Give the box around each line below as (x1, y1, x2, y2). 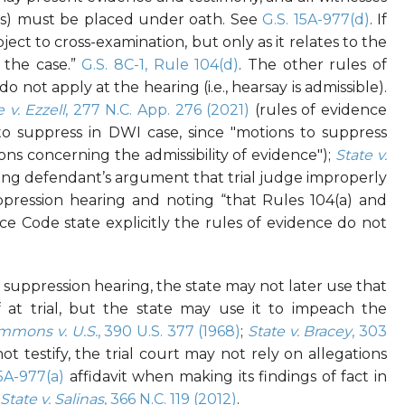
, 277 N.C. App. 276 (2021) (65, 101, 250, 119)
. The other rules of (239, 56, 388, 74)
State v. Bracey (248, 323, 353, 341)
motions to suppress (235, 124, 388, 142)
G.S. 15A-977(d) (262, 11, 370, 29)
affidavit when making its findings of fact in (64, 368, 388, 386)
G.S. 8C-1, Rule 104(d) (81, 56, 240, 74)
